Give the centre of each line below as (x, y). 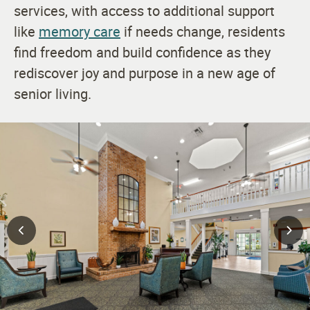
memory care (80, 31)
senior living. (53, 93)
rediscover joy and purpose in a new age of (145, 73)
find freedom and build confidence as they (142, 52)
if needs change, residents (203, 31)
